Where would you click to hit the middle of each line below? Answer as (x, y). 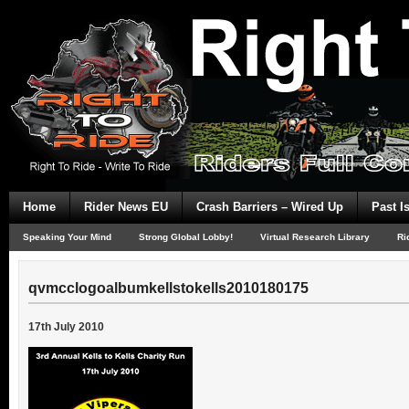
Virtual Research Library (315, 237)
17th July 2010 (66, 327)
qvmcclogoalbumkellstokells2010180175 (168, 288)
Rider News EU (126, 207)
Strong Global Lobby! (186, 237)
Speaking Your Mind (67, 237)
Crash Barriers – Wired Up (270, 207)
